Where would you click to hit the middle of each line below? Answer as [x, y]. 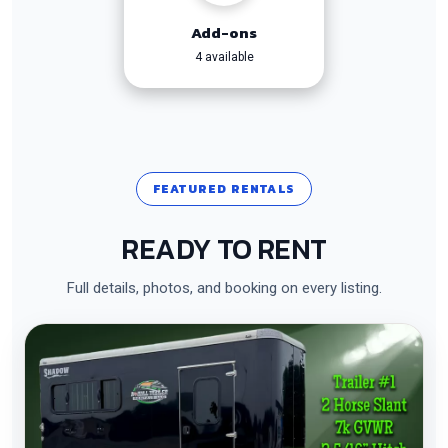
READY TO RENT [224, 248]
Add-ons [224, 32]
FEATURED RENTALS [224, 189]
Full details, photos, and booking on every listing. [224, 288]
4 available [224, 57]
